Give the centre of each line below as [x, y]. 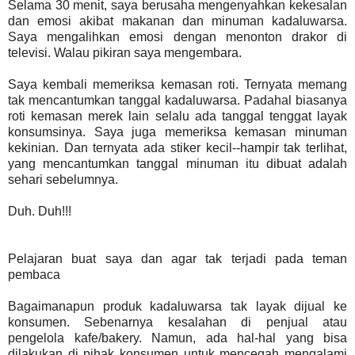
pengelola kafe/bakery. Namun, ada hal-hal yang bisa [177, 338]
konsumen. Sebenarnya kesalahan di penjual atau [177, 322]
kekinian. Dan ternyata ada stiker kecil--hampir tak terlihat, [177, 147]
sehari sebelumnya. [65, 179]
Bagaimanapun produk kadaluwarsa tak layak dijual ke [177, 306]
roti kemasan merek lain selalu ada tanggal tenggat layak [177, 116]
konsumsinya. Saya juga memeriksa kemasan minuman [177, 132]
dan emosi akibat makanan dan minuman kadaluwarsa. [177, 21]
